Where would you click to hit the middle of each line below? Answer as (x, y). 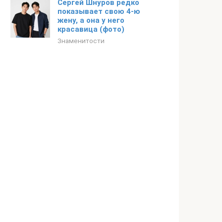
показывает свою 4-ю (99, 11)
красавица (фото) (91, 29)
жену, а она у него (91, 20)
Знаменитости (81, 41)
